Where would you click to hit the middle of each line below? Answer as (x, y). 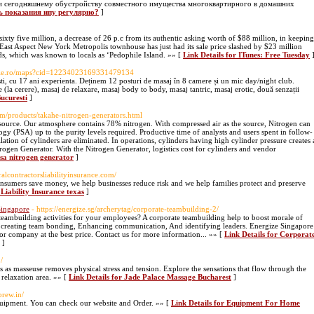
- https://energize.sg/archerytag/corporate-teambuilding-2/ (125, 209)
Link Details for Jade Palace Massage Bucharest (150, 277)
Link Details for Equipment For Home (235, 303)
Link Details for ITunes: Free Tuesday (246, 55)
